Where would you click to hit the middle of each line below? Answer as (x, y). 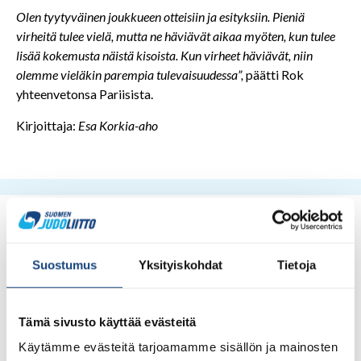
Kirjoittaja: (47, 125)
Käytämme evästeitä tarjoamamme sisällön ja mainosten (178, 347)
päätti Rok (275, 75)
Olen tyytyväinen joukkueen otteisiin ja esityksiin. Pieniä (160, 17)
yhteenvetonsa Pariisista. (85, 94)
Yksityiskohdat (180, 264)
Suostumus (64, 264)
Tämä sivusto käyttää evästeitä (108, 322)
